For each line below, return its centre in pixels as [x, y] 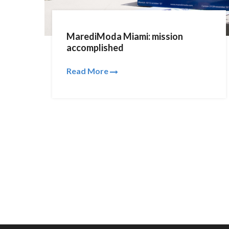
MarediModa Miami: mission [125, 36]
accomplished [95, 48]
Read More [88, 71]
